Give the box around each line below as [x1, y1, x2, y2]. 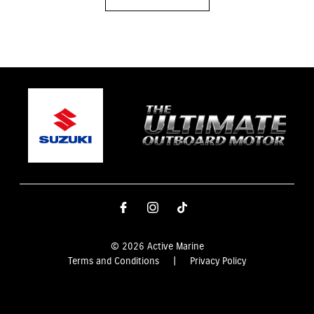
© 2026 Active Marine [110, 240, 204, 253]
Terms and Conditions [68, 254, 159, 268]
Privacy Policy [190, 254, 246, 268]
